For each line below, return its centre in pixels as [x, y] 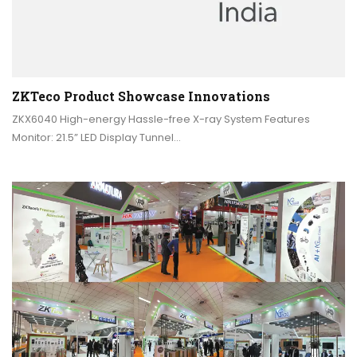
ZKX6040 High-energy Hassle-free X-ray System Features [161, 120]
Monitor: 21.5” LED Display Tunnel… [96, 138]
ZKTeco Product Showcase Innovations [141, 96]
